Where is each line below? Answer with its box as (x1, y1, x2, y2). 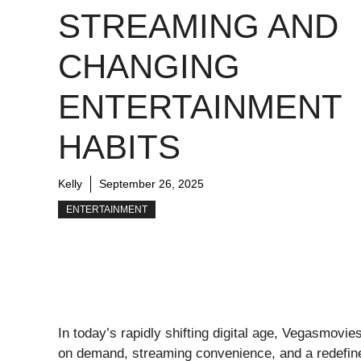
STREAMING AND (58, 7, 338, 45)
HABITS (58, 128, 180, 166)
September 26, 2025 (99, 177, 204, 190)
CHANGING (58, 48, 240, 85)
